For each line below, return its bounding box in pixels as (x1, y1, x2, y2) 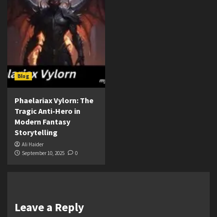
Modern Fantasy (15, 116, 70, 126)
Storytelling (15, 127, 58, 137)
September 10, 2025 (22, 149, 64, 156)
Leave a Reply (15, 199, 84, 215)
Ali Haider (22, 140, 44, 148)
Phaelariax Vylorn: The (15, 95, 93, 105)
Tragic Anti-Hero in (15, 106, 80, 116)
